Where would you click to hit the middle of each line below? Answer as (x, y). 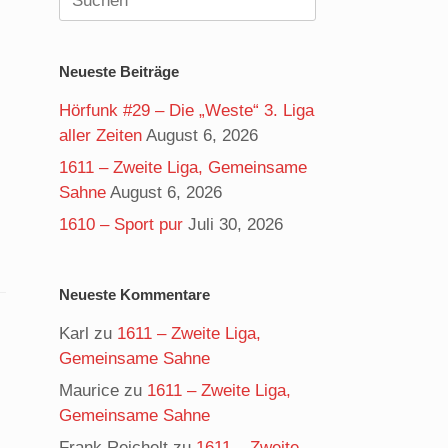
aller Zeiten (101, 135)
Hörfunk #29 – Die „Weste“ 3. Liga (187, 110)
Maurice (89, 390)
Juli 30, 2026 (236, 224)
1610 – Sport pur (121, 224)
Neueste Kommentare (135, 294)
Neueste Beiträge (119, 71)
